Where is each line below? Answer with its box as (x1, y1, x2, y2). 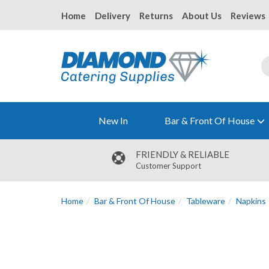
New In (98, 115, 128, 126)
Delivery (95, 10, 130, 21)
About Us (182, 10, 222, 21)
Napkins (236, 196, 266, 206)
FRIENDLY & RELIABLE (135, 149, 229, 160)
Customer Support (135, 161, 201, 171)
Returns (139, 10, 173, 21)
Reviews (231, 10, 265, 21)
